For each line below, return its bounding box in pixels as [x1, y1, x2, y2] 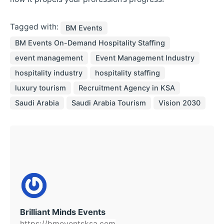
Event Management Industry [95, 53, 194, 63]
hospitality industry [15, 68, 82, 78]
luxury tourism [15, 83, 66, 93]
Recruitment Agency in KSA [78, 83, 175, 93]
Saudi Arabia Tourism [71, 98, 146, 108]
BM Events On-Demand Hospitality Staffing [15, 38, 165, 48]
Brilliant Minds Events [20, 206, 105, 217]
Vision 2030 [158, 98, 200, 108]
